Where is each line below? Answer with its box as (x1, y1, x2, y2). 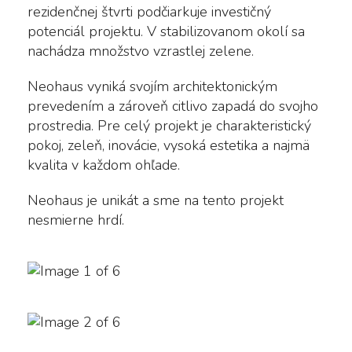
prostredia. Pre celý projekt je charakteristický (27, 115, 311, 135)
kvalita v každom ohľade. (27, 155, 180, 174)
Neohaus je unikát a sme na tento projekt (27, 190, 284, 210)
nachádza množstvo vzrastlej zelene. (27, 41, 254, 60)
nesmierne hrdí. (27, 210, 124, 229)
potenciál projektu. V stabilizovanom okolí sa (27, 21, 305, 41)
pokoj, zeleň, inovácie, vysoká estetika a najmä (27, 135, 310, 155)
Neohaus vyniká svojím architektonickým (27, 76, 277, 96)
